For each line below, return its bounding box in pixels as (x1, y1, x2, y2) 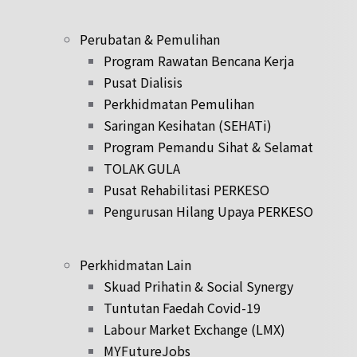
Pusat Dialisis (104, 72, 182, 92)
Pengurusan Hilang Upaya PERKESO (104, 201, 313, 221)
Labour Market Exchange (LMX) (104, 319, 285, 339)
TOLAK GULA (104, 158, 180, 178)
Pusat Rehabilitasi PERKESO (104, 179, 269, 199)
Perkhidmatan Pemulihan (104, 93, 254, 113)
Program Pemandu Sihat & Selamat (104, 136, 313, 156)
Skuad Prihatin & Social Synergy (104, 276, 293, 296)
